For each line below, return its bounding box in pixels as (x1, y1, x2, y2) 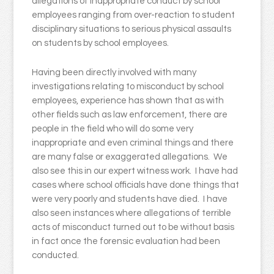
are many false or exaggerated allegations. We (32, 152, 228, 161)
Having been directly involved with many (32, 68, 197, 77)
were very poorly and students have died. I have (32, 194, 228, 204)
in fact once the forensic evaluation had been (32, 237, 221, 246)
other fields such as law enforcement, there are (32, 110, 228, 119)
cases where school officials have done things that (32, 180, 240, 190)
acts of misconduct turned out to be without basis (32, 223, 235, 232)
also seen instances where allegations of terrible (32, 209, 232, 218)
